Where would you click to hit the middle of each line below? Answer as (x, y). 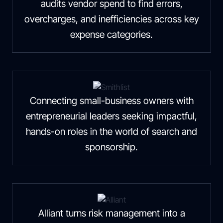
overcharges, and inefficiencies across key (111, 19)
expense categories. (111, 34)
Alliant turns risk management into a (111, 213)
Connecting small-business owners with (111, 101)
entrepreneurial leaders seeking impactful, (111, 116)
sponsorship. (111, 147)
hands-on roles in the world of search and (111, 131)
